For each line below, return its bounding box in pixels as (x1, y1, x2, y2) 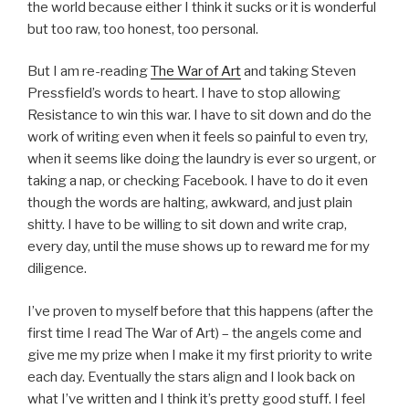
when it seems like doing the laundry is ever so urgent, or (27, 151, 376, 168)
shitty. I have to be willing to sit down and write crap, (27, 216, 347, 234)
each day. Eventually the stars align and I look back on (27, 368, 355, 385)
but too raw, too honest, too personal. (27, 20, 258, 37)
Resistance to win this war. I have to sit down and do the (27, 107, 372, 124)
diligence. (27, 260, 87, 278)
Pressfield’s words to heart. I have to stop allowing (27, 85, 341, 102)
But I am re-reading (27, 63, 151, 80)
